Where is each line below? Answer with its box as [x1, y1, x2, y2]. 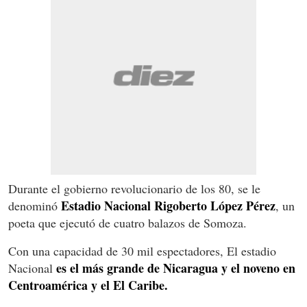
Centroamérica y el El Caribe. [8, 275, 168, 294]
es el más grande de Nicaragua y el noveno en [56, 258, 295, 277]
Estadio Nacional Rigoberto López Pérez [61, 196, 275, 214]
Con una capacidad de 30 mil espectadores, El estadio [8, 242, 276, 259]
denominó [8, 197, 61, 214]
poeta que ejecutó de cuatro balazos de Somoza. [8, 214, 247, 231]
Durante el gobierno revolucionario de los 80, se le [8, 180, 260, 197]
